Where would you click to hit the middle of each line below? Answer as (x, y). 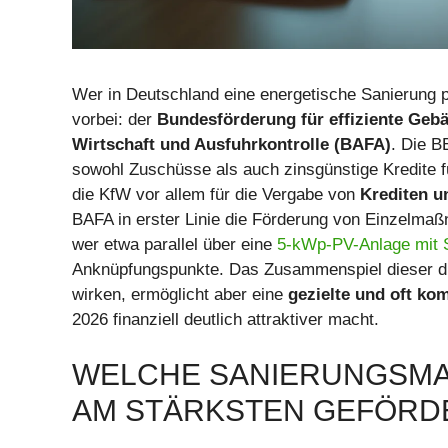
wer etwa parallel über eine (174, 244)
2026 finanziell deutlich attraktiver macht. (225, 319)
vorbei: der (114, 119)
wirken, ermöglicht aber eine (180, 294)
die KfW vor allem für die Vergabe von (216, 194)
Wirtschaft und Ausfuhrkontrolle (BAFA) (231, 144)
